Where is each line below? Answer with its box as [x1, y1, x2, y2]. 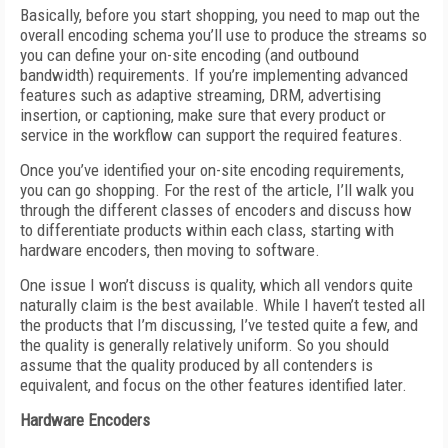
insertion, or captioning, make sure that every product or [20, 105, 386, 125]
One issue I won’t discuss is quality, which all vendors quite [20, 275, 413, 295]
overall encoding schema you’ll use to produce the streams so [20, 25, 427, 45]
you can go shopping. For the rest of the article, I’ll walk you [20, 180, 414, 200]
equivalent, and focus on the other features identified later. [20, 375, 407, 395]
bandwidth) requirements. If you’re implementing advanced [20, 65, 408, 85]
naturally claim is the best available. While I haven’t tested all [20, 295, 425, 315]
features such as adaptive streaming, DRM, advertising [20, 85, 381, 105]
